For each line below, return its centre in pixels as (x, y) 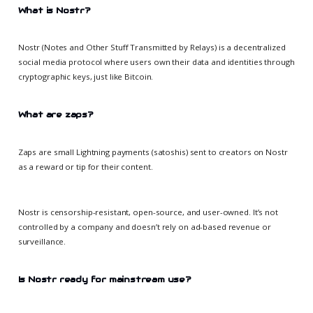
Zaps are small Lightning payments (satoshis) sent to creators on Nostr (153, 152)
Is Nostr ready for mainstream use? (104, 279)
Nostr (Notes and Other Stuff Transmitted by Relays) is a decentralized (152, 47)
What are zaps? (56, 115)
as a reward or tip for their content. (85, 166)
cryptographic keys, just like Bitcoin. (86, 76)
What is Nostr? (54, 10)
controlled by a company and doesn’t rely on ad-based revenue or (144, 226)
